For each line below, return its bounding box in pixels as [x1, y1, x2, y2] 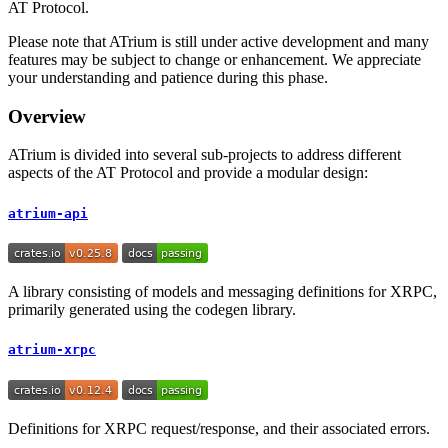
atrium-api [8, 205, 88, 221]
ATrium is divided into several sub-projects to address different [8, 146, 401, 164]
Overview [8, 105, 86, 127]
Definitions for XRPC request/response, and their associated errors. [8, 419, 430, 437]
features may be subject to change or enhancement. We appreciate [8, 51, 421, 68]
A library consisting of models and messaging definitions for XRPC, [8, 282, 437, 300]
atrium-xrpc [8, 342, 96, 358]
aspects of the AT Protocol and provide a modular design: [8, 164, 368, 182]
